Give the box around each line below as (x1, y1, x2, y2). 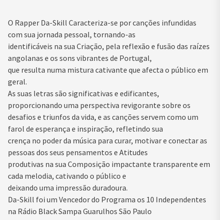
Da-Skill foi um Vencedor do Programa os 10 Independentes (8, 194, 206, 204)
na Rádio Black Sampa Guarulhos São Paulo (8, 206, 152, 216)
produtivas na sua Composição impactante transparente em (8, 159, 210, 169)
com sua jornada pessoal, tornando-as (8, 29, 136, 39)
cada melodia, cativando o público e (8, 170, 126, 181)
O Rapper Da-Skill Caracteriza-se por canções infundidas (8, 17, 196, 27)
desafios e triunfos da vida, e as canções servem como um (8, 111, 198, 122)
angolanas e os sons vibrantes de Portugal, (8, 53, 152, 63)
